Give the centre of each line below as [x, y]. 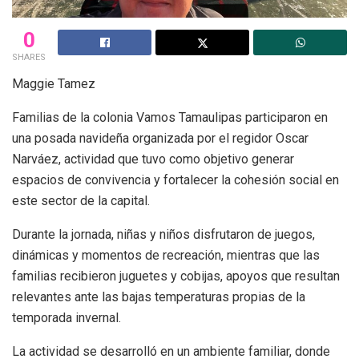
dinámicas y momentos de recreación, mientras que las [166, 255]
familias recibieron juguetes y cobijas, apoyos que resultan [176, 276]
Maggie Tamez [54, 83]
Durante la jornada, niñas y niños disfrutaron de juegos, [163, 234]
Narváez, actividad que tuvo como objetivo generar [153, 159]
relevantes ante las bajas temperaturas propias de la [159, 296]
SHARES [29, 57]
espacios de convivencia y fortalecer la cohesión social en [175, 179]
